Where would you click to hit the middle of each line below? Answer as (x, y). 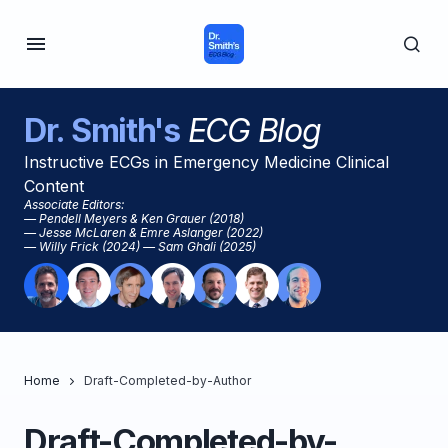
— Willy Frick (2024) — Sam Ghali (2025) (140, 246)
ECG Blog (250, 130)
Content (54, 186)
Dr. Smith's (102, 130)
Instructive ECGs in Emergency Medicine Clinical (206, 162)
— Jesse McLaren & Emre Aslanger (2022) (143, 232)
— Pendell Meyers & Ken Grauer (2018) (134, 218)
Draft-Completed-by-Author (167, 380)
